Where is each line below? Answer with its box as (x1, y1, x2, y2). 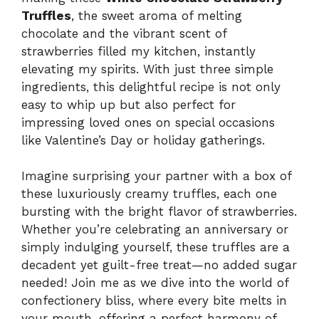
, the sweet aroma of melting (71, 8, 242, 23)
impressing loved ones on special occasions (21, 115, 275, 130)
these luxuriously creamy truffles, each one (21, 187, 277, 202)
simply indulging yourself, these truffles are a (21, 240, 290, 255)
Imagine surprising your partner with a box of (21, 169, 291, 184)
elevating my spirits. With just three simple (21, 61, 273, 76)
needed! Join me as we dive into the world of (21, 276, 288, 291)
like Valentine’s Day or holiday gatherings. (21, 132, 265, 147)
